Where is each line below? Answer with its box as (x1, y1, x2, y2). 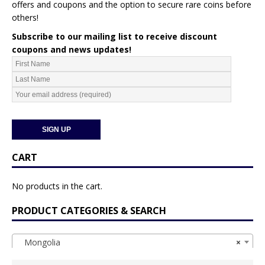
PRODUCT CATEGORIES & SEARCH (12, 204, 166, 218)
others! (12, 12, 38, 24)
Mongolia (17, 236, 60, 248)
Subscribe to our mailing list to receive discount (12, 31, 217, 43)
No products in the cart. (12, 180, 102, 192)
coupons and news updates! (12, 44, 131, 56)
